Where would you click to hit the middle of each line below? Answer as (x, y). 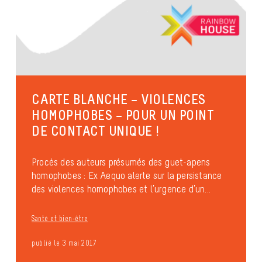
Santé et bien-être (60, 218)
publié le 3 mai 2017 (64, 243)
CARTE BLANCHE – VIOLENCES (119, 99)
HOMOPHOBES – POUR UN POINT (123, 115)
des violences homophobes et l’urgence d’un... (121, 189)
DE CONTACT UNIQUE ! (95, 131)
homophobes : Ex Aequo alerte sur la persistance (127, 175)
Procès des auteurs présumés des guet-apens (121, 162)
